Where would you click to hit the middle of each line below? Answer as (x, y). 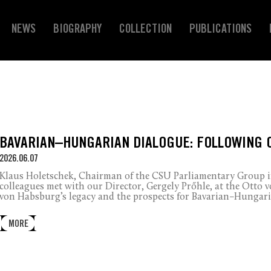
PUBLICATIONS (220, 30)
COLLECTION (145, 30)
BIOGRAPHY (77, 30)
